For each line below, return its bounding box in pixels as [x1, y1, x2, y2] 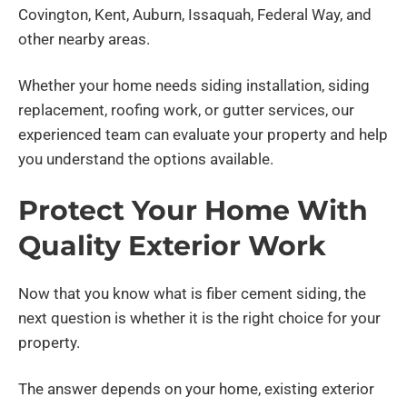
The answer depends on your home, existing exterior [18, 380, 374, 399]
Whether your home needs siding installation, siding [18, 75, 370, 94]
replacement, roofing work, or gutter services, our [18, 100, 354, 119]
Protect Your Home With [18, 194, 368, 228]
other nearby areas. [18, 29, 150, 48]
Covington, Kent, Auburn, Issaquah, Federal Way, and [18, 5, 372, 24]
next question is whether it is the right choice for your [18, 309, 381, 328]
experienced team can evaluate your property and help [18, 124, 388, 144]
